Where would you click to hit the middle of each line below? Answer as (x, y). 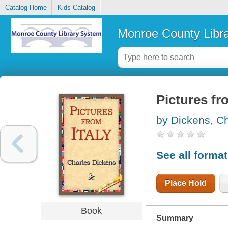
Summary (175, 218)
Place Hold (186, 183)
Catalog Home (26, 8)
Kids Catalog (76, 8)
